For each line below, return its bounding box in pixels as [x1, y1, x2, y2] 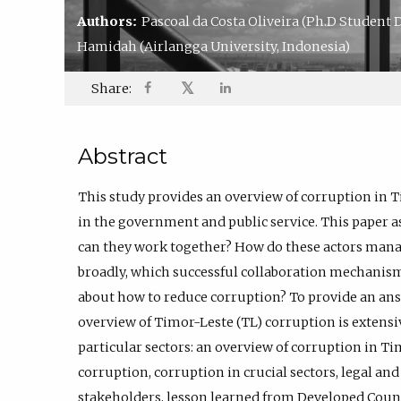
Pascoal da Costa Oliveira [141, 13, 303, 30]
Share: [91, 81, 132, 98]
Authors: [77, 13, 142, 30]
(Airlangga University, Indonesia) [140, 38, 351, 55]
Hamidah [77, 38, 141, 55]
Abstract [78, 143, 167, 170]
